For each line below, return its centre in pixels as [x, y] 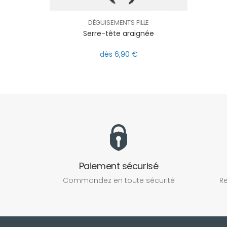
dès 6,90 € [119, 54]
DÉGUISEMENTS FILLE [119, 23]
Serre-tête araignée [119, 33]
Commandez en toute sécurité [119, 181]
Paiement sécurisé [119, 166]
